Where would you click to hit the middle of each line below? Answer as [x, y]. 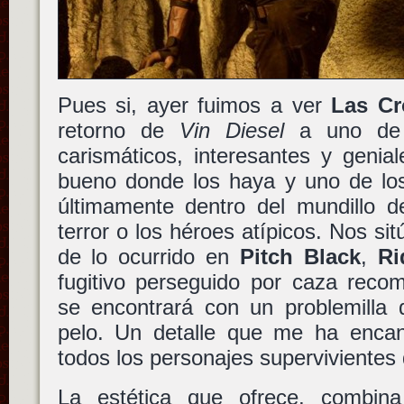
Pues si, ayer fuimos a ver [194, 106]
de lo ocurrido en [149, 257]
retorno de [118, 131]
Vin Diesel [231, 131]
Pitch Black [300, 257]
